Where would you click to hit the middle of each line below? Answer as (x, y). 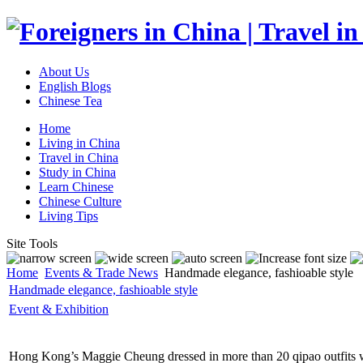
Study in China (77, 172)
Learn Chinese (76, 186)
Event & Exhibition (59, 309)
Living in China (79, 143)
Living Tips (68, 216)
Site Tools (32, 243)
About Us (64, 71)
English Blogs (75, 86)
